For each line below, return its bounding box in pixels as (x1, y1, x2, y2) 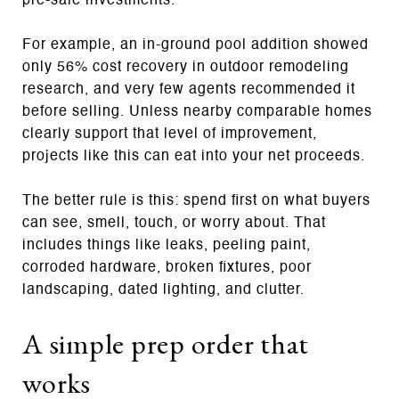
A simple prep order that (22, 324, 309, 362)
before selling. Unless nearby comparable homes (22, 104, 372, 119)
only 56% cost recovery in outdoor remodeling (22, 60, 349, 75)
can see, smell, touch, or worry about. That (22, 216, 326, 231)
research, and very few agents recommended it (22, 82, 355, 97)
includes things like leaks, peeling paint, (22, 238, 311, 253)
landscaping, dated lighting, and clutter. (22, 282, 305, 297)
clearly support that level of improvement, (22, 126, 317, 142)
